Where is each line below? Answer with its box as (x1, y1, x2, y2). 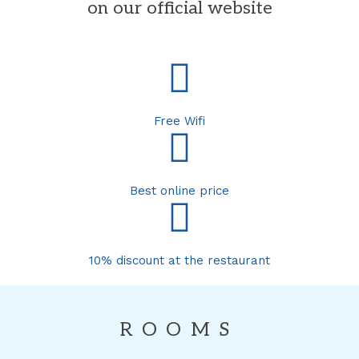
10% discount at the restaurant (89, 252, 270, 268)
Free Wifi (154, 113, 205, 128)
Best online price (130, 183, 229, 198)
